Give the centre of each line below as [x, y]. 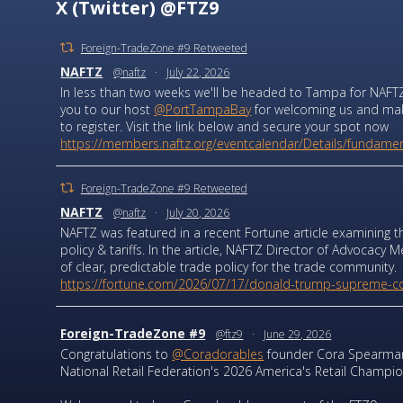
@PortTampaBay [203, 110]
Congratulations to [116, 354]
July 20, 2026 [198, 213]
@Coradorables [218, 354]
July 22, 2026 [198, 73]
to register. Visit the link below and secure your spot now [225, 127]
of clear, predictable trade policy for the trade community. [229, 267]
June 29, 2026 [298, 335]
